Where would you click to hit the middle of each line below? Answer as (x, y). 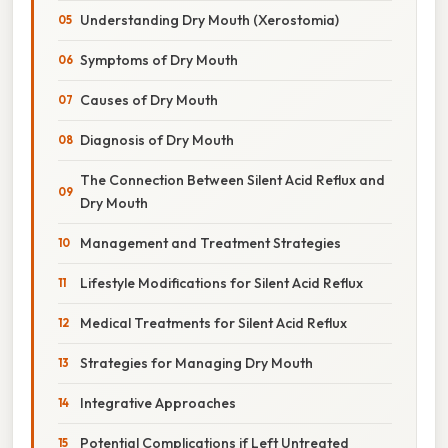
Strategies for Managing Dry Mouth (196, 362)
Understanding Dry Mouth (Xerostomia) (209, 19)
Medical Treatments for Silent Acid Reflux (213, 322)
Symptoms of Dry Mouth (159, 59)
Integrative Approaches (158, 402)
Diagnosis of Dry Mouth (157, 139)
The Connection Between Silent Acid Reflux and (232, 179)
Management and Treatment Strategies (210, 242)
